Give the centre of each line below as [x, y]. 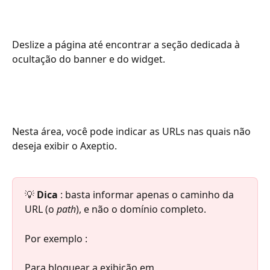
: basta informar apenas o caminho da [147, 195]
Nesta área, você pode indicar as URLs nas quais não [133, 132]
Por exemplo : [56, 238]
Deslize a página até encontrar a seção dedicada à [127, 44]
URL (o [41, 209]
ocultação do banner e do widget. [89, 59]
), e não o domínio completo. [141, 209]
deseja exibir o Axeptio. [64, 146]
